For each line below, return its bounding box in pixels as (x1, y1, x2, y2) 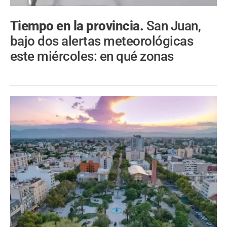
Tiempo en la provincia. (10, 18, 146, 34)
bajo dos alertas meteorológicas (10, 33, 194, 49)
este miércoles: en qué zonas (10, 49, 174, 64)
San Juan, (146, 18, 201, 34)
